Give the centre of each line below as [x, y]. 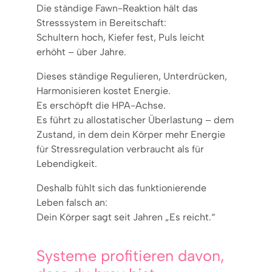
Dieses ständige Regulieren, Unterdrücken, [132, 76]
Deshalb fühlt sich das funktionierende [121, 188]
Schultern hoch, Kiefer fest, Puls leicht [121, 37]
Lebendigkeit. [67, 163]
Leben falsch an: [72, 202]
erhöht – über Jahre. [81, 52]
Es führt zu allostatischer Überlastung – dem [135, 120]
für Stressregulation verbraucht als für [120, 149]
